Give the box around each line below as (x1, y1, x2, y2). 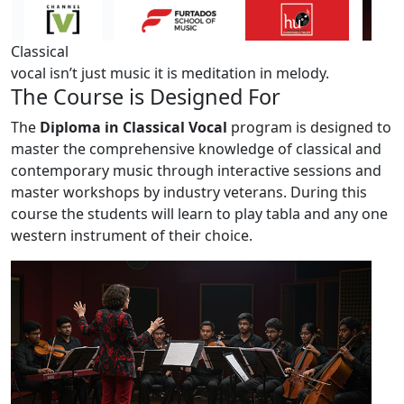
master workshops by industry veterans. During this (11, 182, 367, 203)
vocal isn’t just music (11, 63, 151, 84)
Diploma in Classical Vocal (40, 117, 227, 138)
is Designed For (124, 82, 280, 112)
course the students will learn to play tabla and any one (11, 204, 388, 225)
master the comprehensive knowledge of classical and (11, 139, 381, 160)
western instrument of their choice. (11, 225, 252, 246)
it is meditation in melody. (151, 63, 329, 84)
